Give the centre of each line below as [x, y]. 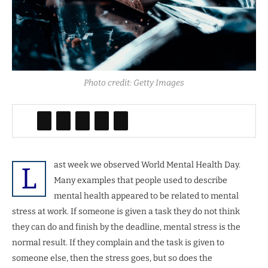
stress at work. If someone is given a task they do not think [126, 211]
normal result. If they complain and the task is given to [118, 242]
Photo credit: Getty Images [134, 83]
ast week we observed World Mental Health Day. [147, 165]
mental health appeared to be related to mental [146, 196]
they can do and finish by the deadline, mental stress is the [126, 227]
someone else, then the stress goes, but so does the [112, 258]
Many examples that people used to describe [141, 180]
